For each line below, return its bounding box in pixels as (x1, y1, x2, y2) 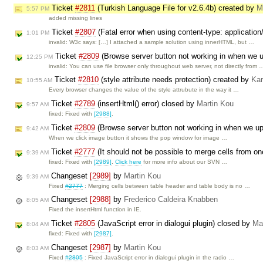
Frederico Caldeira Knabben (124, 195, 218, 204)
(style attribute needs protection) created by (99, 75, 251, 85)
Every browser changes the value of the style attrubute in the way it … (49, 86, 240, 93)
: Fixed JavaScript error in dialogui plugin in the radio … (83, 254, 235, 261)
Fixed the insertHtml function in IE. (49, 206, 142, 213)
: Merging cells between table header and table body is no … (83, 182, 251, 189)
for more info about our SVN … (141, 158, 228, 165)
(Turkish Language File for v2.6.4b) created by (95, 4, 257, 12)
